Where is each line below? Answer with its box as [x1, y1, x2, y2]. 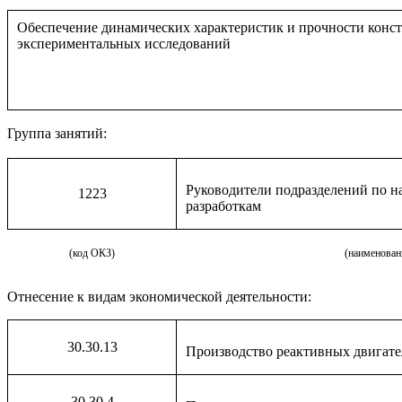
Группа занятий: [7, 126, 107, 141]
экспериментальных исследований [17, 36, 231, 51]
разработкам [186, 198, 261, 214]
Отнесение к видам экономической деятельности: [7, 289, 311, 304]
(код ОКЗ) [68, 247, 115, 259]
